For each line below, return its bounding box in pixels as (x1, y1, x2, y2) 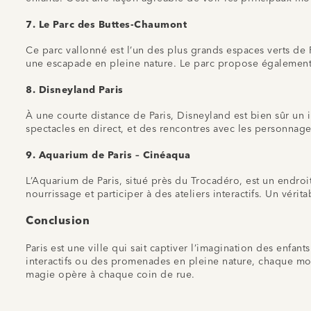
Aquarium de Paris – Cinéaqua (38, 150, 191, 160)
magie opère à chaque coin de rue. (26, 269, 195, 280)
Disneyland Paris (38, 85, 124, 95)
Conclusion (26, 215, 90, 227)
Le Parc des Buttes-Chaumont (38, 19, 187, 30)
